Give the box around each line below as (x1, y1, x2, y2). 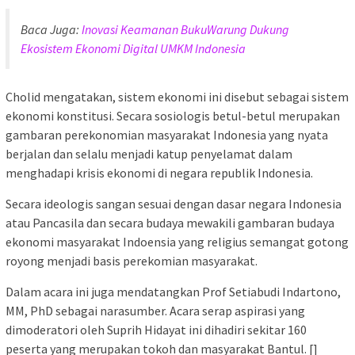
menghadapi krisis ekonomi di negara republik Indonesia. (6, 164, 313, 181)
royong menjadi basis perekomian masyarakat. (6, 252, 258, 269)
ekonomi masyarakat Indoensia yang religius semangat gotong (6, 233, 349, 250)
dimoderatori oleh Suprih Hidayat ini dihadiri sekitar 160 (6, 321, 307, 338)
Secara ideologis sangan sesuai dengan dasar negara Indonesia (6, 195, 342, 212)
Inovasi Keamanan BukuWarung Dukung (82, 21, 289, 37)
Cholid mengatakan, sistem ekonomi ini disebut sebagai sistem (6, 88, 349, 105)
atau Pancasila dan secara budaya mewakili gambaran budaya (6, 214, 334, 231)
